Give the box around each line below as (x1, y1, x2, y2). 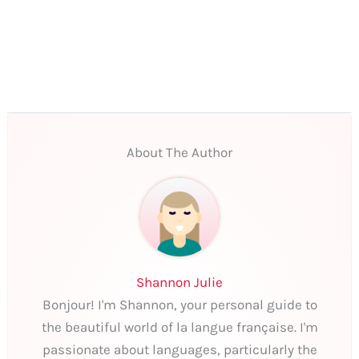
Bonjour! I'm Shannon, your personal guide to (42, 296, 317, 313)
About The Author (127, 144, 232, 161)
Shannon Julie (136, 274, 223, 291)
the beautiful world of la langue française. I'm (41, 319, 318, 336)
